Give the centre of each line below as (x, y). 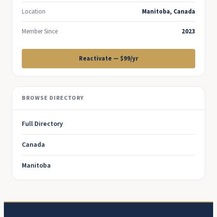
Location (34, 12)
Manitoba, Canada (169, 12)
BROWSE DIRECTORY (53, 98)
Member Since (40, 31)
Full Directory (42, 124)
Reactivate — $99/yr (108, 59)
